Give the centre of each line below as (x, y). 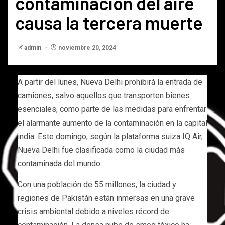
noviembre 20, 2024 (86, 47)
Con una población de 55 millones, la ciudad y (97, 184)
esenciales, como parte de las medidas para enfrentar (112, 109)
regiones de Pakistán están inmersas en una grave (106, 198)
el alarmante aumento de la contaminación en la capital (113, 123)
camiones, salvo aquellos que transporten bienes (104, 95)
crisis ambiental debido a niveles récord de (93, 211)
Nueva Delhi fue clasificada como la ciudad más (101, 150)
